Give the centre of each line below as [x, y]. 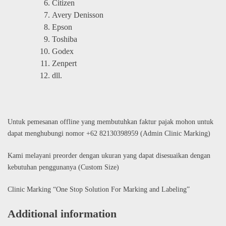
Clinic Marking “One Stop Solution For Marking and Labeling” [99, 189]
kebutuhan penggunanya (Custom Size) [63, 167]
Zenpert [64, 63]
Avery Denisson [78, 15]
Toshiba [65, 39]
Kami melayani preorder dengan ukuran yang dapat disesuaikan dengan [109, 156]
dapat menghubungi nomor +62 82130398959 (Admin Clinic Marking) [109, 133]
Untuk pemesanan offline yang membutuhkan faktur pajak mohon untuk [110, 122]
